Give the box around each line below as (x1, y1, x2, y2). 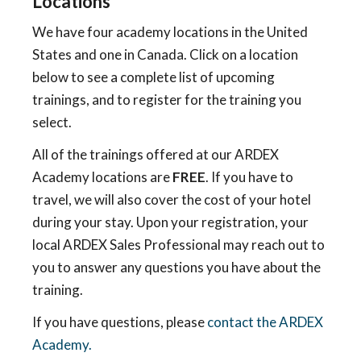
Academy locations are (32, 168, 172, 185)
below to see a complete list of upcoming (32, 68, 275, 85)
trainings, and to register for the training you (32, 91, 301, 108)
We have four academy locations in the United (32, 23, 308, 40)
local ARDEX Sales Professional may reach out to (32, 236, 325, 253)
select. (32, 114, 72, 131)
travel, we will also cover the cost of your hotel (32, 191, 311, 208)
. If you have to (205, 168, 293, 185)
